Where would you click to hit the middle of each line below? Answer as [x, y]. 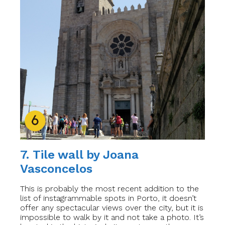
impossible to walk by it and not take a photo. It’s [112, 217]
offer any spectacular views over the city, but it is [112, 208]
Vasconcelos [56, 169]
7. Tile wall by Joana [79, 155]
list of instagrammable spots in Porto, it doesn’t [108, 198]
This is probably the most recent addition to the [109, 189]
